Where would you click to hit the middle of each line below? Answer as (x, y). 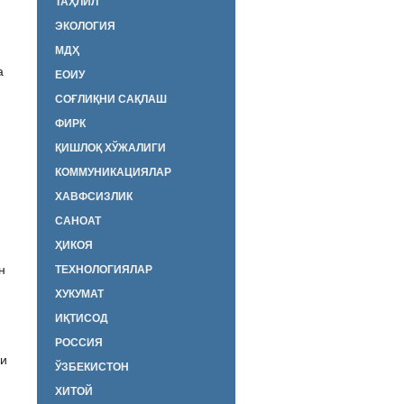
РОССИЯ (79, 342)
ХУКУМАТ (79, 293)
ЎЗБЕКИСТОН (92, 366)
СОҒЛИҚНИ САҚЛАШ (111, 98)
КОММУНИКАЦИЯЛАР (113, 171)
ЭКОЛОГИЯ (85, 25)
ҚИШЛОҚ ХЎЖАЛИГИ (110, 147)
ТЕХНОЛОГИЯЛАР (104, 269)
